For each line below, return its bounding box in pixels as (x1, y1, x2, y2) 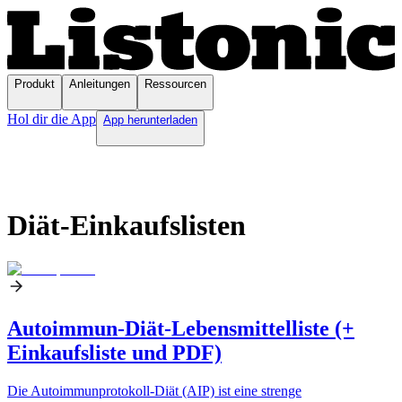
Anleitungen (69, 77, 130, 92)
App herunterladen (103, 113, 197, 127)
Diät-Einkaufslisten (7, 208, 246, 241)
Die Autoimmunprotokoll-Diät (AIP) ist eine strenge (7, 383, 301, 399)
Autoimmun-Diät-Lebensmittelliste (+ (7, 317, 354, 341)
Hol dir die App (7, 111, 96, 127)
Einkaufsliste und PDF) (7, 341, 222, 365)
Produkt (14, 77, 55, 92)
